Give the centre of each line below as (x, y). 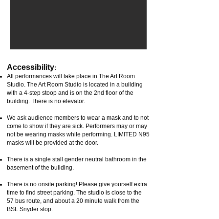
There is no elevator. (58, 101)
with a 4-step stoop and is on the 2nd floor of (66, 93)
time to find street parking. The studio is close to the (74, 193)
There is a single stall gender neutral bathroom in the (77, 159)
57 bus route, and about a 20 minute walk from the (73, 201)
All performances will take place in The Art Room (71, 76)
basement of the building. (41, 168)
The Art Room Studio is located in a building (85, 85)
